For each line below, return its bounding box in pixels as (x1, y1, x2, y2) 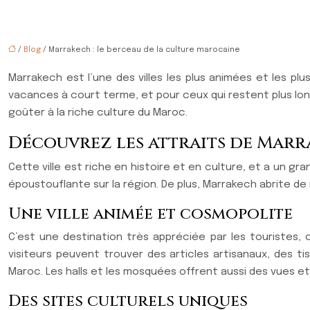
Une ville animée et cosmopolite (8, 203, 293, 225)
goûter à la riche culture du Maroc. (8, 107, 188, 118)
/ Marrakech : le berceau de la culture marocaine (41, 46, 240, 54)
